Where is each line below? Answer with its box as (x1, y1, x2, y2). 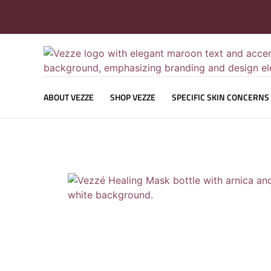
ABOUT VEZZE (44, 91, 94, 103)
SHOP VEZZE (110, 91, 155, 103)
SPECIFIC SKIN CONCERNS (172, 91, 269, 103)
